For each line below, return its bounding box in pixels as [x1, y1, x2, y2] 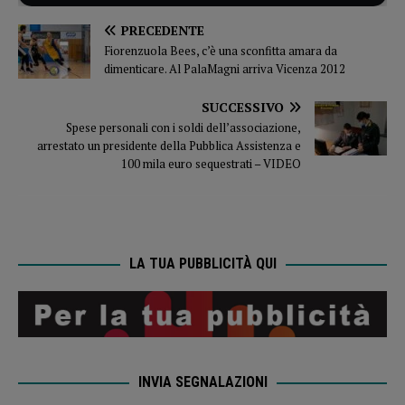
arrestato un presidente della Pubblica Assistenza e [37, 137, 301, 154]
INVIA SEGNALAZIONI [137, 372, 268, 391]
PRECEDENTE [121, 21, 204, 39]
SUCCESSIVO [202, 98, 284, 116]
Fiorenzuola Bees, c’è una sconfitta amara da [104, 42, 337, 59]
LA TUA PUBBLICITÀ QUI [128, 254, 277, 272]
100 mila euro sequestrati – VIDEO [121, 155, 301, 172]
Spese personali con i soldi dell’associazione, [66, 118, 301, 136]
